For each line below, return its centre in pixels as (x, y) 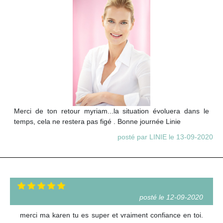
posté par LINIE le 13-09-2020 (165, 137)
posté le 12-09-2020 (171, 197)
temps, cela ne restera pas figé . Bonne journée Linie (97, 122)
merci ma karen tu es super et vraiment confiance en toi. (111, 215)
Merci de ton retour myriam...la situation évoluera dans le (111, 111)
